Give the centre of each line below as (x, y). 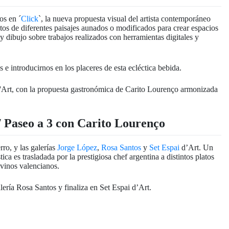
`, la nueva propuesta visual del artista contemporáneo (124, 19)
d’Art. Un (197, 147)
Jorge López (77, 147)
